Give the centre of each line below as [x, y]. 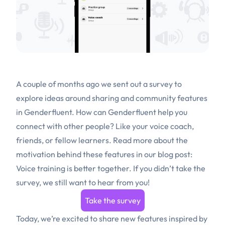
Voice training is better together [73, 168]
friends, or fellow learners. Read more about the [102, 140]
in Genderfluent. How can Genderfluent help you [102, 112]
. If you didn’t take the [167, 168]
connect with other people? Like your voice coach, [105, 126]
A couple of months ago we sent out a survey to [99, 84]
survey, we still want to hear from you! [83, 183]
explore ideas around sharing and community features [112, 98]
